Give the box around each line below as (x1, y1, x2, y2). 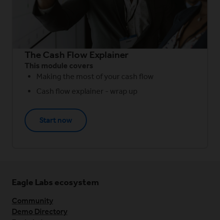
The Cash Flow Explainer (25, 49, 129, 60)
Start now (39, 115, 72, 125)
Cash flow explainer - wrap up (36, 86, 137, 96)
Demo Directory (12, 207, 67, 216)
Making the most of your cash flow (36, 72, 154, 81)
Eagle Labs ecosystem (12, 177, 99, 188)
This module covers (25, 61, 93, 70)
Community (12, 196, 53, 205)
